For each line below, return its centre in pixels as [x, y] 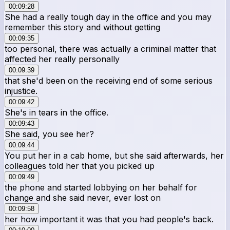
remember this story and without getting [82, 27]
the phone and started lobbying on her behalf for [101, 187]
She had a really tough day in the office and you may [108, 17]
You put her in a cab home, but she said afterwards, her [114, 155]
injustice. [21, 91]
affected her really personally [62, 59]
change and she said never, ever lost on [83, 197]
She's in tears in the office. [56, 112]
